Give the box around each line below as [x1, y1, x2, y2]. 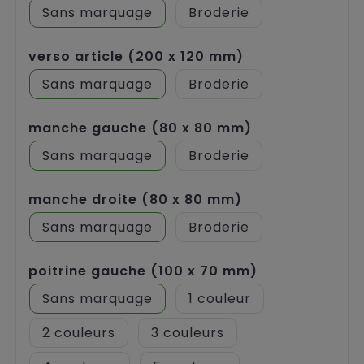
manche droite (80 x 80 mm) [28, 189, 242, 209]
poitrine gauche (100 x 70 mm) [28, 261, 258, 280]
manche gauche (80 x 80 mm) [28, 118, 252, 137]
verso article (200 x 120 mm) [28, 46, 244, 66]
